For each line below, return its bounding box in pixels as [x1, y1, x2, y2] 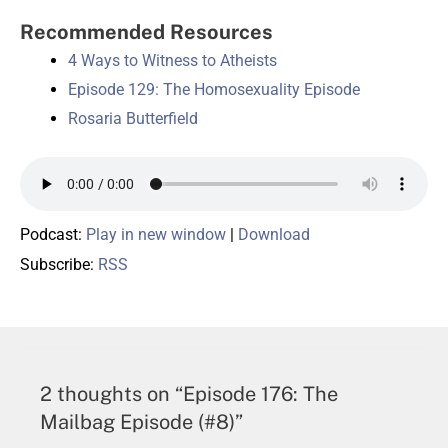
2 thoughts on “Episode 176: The [40, 382, 338, 407]
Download [238, 225, 310, 245]
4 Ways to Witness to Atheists [68, 51, 277, 71]
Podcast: [20, 225, 86, 245]
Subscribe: [20, 255, 98, 275]
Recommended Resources [20, 20, 273, 45]
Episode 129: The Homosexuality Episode [68, 80, 360, 100]
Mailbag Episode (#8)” [40, 410, 243, 435]
